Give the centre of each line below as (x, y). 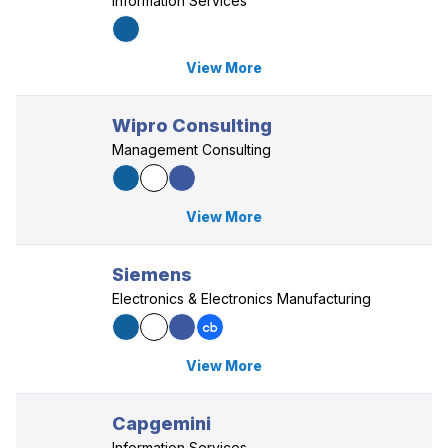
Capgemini (161, 423)
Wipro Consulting (192, 125)
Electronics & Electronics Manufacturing (241, 298)
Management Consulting (191, 149)
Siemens (152, 274)
